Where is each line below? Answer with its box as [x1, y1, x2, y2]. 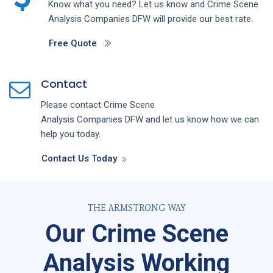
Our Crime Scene [44, 219, 229, 248]
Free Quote [48, 37, 97, 49]
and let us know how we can [146, 113, 259, 125]
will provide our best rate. [152, 13, 253, 24]
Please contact [41, 99, 104, 110]
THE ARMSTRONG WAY [87, 202, 186, 213]
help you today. [41, 128, 101, 140]
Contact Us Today [41, 152, 117, 164]
